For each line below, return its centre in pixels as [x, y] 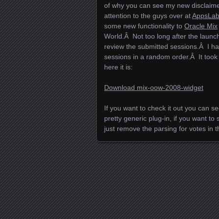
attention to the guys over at [148, 15]
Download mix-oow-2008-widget [154, 87]
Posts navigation [149, 174]
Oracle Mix [201, 26]
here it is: [118, 67]
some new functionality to [144, 26]
